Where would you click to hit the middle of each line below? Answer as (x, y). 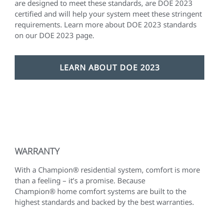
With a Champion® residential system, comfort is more (107, 170)
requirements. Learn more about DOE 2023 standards (106, 25)
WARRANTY (37, 151)
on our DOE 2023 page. (55, 35)
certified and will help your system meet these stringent (108, 14)
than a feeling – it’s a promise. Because (80, 181)
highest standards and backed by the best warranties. (105, 202)
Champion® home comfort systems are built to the (100, 191)
